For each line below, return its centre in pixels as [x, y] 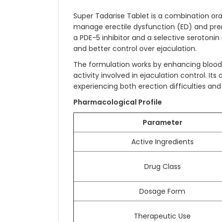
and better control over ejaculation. [135, 49]
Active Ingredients [162, 142]
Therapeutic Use [162, 216]
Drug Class [162, 166]
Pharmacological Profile [118, 102]
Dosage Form [162, 191]
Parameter [162, 122]
